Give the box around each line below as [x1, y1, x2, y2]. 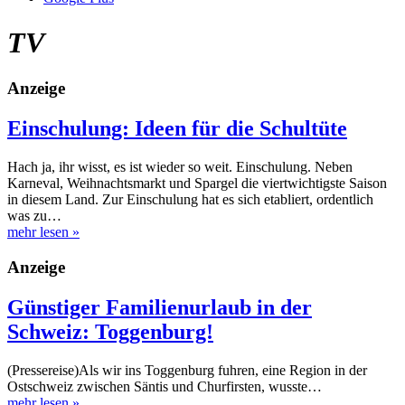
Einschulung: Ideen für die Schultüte [7, 117, 347, 141]
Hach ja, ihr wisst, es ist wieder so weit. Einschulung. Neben [7, 159, 353, 175]
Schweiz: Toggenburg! [7, 319, 213, 344]
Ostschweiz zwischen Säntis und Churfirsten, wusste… [7, 378, 322, 394]
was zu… [7, 208, 61, 224]
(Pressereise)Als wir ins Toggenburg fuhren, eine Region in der [7, 362, 367, 378]
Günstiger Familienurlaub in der [7, 295, 312, 319]
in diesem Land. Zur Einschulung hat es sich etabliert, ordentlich [7, 192, 373, 208]
